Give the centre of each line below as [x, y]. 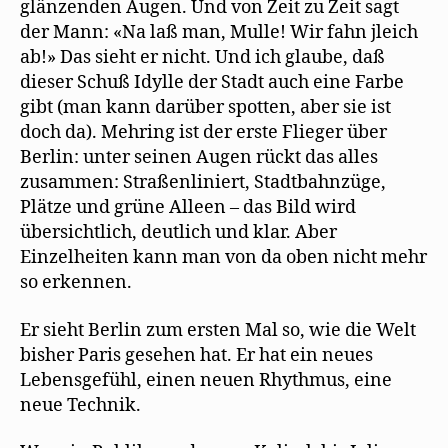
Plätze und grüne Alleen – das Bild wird [188, 207]
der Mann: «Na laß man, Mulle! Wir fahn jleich [219, 32]
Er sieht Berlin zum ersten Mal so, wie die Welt [218, 330]
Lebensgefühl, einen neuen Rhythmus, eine [206, 380]
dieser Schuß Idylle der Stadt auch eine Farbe [212, 82]
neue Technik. [80, 405]
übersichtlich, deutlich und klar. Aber [178, 232]
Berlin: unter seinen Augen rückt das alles [199, 157]
